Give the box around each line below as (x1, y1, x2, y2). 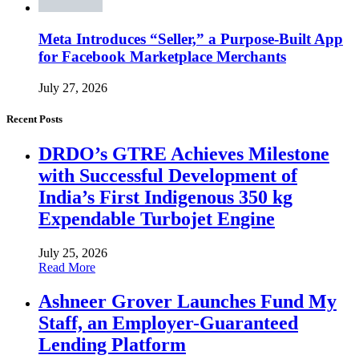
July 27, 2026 (38, 80, 107, 95)
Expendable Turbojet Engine (38, 208, 275, 229)
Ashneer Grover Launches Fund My (38, 290, 337, 312)
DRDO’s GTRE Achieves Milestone (38, 143, 329, 164)
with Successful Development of (38, 164, 297, 186)
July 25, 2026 (38, 245, 107, 260)
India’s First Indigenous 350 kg (38, 186, 292, 208)
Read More (38, 260, 95, 274)
